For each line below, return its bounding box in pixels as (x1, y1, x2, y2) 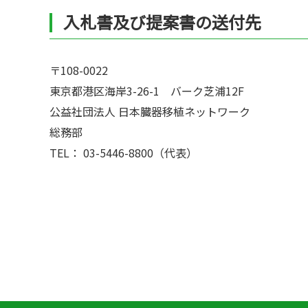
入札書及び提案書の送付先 (63, 10, 261, 34)
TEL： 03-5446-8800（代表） (49, 144, 197, 161)
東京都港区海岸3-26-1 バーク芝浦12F (49, 82, 244, 99)
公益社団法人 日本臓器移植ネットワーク (49, 103, 250, 120)
